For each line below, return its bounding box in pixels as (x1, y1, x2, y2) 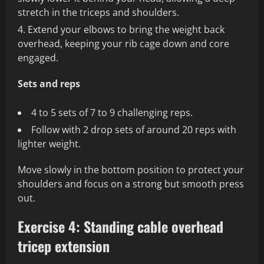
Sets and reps (18, 77, 80, 91)
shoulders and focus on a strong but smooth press (18, 177, 244, 191)
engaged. (18, 51, 58, 65)
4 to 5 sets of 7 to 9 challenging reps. (31, 106, 193, 120)
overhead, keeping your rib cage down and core (18, 37, 229, 51)
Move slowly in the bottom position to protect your (18, 163, 244, 177)
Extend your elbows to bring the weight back (28, 23, 225, 37)
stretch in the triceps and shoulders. (18, 6, 179, 19)
